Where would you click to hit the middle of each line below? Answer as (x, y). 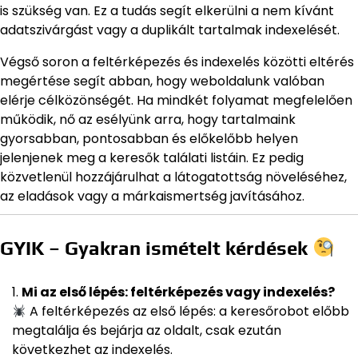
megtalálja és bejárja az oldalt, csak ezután (147, 330)
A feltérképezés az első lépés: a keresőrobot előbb (188, 311)
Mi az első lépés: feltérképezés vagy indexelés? (178, 292)
